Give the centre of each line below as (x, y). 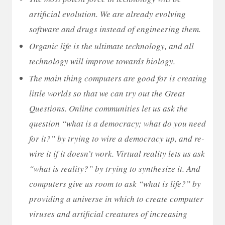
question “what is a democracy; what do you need (118, 123)
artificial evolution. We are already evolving (107, 14)
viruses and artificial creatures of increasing (108, 213)
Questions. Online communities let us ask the (108, 108)
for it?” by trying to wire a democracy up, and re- (117, 138)
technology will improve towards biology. (102, 61)
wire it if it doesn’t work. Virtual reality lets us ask (117, 153)
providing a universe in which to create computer (116, 198)
